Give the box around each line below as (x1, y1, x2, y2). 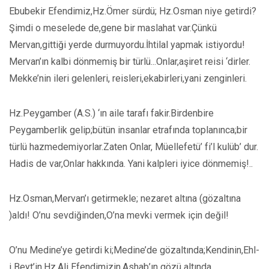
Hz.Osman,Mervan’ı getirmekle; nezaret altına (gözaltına (9, 193, 241, 204)
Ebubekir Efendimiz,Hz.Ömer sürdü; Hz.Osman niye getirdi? (9, 5, 256, 17)
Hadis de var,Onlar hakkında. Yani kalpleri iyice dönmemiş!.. (9, 158, 253, 169)
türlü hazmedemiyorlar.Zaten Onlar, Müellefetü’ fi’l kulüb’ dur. (9, 141, 258, 153)
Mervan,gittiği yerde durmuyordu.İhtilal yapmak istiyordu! (9, 39, 245, 50)
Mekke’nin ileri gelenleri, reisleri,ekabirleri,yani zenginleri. (9, 73, 247, 84)
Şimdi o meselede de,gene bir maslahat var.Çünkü (9, 22, 217, 34)
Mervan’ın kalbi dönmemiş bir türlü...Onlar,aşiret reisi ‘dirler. (9, 56, 250, 67)
